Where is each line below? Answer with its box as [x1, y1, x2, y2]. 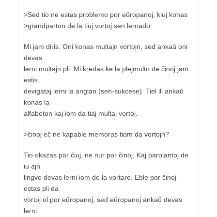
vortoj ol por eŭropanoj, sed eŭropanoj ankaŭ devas [24, 195, 182, 203]
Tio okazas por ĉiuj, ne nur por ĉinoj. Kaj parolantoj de [24, 151, 188, 159]
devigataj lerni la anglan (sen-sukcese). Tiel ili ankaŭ [24, 87, 184, 95]
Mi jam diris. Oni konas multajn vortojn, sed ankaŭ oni [24, 42, 187, 50]
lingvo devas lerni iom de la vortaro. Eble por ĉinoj [24, 173, 176, 181]
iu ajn [24, 162, 40, 170]
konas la [24, 98, 49, 106]
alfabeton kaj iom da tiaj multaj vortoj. [24, 109, 138, 117]
